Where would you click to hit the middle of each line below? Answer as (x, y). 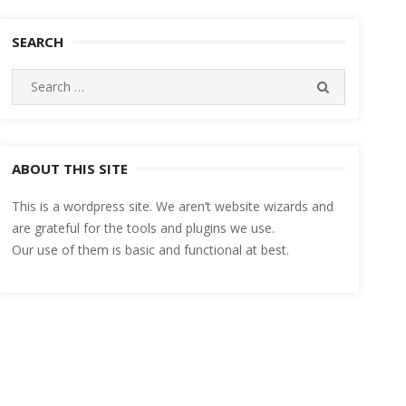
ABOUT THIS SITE (69, 169)
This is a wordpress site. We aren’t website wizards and (172, 206)
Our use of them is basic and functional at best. (150, 250)
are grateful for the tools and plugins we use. (143, 228)
